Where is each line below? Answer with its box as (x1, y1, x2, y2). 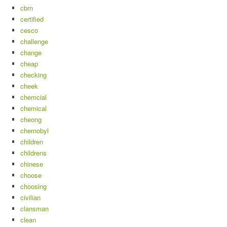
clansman (20, 204, 49, 214)
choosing (20, 181, 47, 192)
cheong (20, 115, 42, 125)
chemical (20, 103, 47, 113)
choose (20, 170, 42, 180)
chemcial (20, 92, 47, 102)
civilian (20, 193, 41, 203)
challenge (20, 36, 48, 47)
